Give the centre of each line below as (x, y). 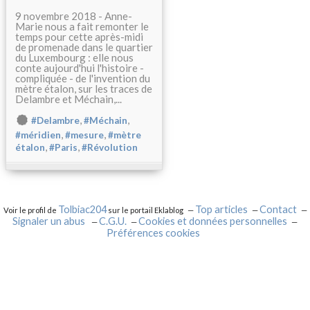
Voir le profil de (30, 210)
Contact (278, 209)
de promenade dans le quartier (84, 47)
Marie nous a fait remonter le (82, 26)
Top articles (221, 209)
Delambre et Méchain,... (69, 99)
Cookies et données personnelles (213, 221)
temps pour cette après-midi (79, 37)
